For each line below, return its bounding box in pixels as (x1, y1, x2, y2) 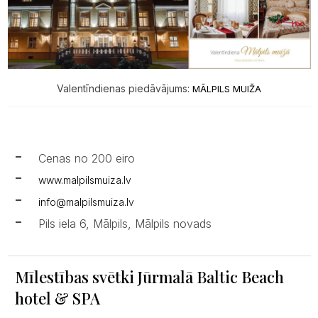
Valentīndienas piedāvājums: (57, 82, 192, 95)
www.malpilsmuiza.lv (38, 174, 131, 187)
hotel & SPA (14, 287, 100, 309)
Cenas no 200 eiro (38, 151, 135, 166)
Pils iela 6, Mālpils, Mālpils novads (38, 216, 212, 231)
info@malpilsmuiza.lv (38, 196, 134, 209)
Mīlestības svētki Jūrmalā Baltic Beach (14, 266, 284, 288)
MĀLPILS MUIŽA (192, 83, 261, 95)
